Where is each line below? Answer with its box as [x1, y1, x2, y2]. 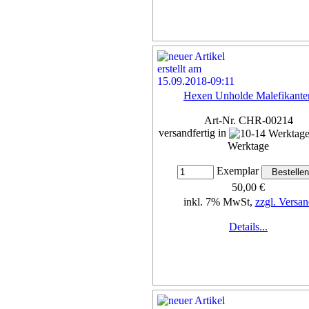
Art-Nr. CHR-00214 [203, 114, 293, 126]
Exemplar [213, 165, 261, 177]
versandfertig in [159, 126, 229, 139]
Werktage [228, 140, 269, 152]
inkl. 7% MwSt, [183, 196, 255, 208]
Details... [229, 221, 268, 233]
